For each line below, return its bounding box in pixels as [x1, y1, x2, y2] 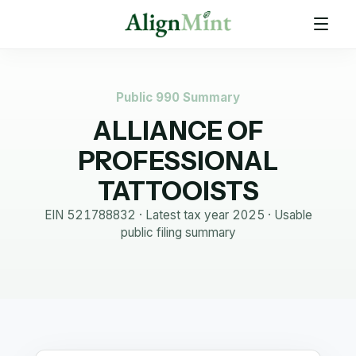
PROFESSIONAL [78, 145, 278, 176]
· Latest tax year [135, 207, 232, 222]
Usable [273, 207, 312, 222]
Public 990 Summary [116, 90, 240, 105]
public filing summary [120, 225, 236, 240]
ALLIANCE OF [92, 115, 264, 146]
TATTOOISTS [97, 176, 259, 207]
